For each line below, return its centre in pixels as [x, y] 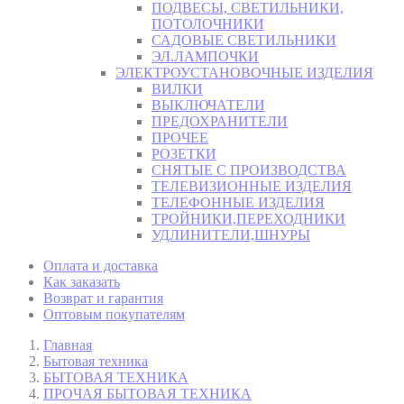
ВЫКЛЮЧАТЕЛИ [208, 106]
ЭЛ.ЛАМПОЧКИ [205, 57]
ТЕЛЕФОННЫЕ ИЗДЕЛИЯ [238, 203]
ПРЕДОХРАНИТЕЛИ [220, 122]
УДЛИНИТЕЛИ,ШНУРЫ [231, 235]
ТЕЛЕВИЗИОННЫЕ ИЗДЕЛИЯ [252, 187]
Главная [68, 345]
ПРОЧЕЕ [180, 138]
